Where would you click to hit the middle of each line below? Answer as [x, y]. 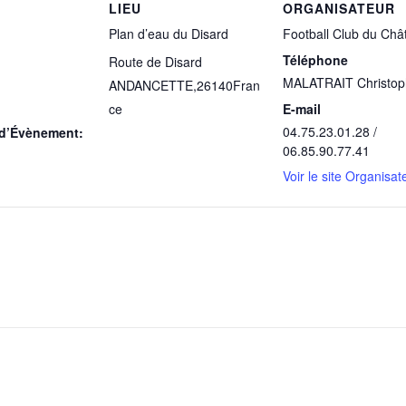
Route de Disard [155, 62]
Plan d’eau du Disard [169, 34]
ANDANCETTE [151, 85]
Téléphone [315, 60]
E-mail [302, 109]
